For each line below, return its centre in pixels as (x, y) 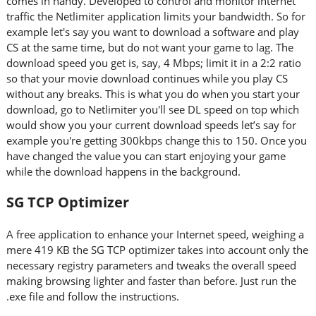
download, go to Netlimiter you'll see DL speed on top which (152, 109)
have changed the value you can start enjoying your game (146, 156)
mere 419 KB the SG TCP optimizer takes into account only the (157, 250)
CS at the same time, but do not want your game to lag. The (150, 47)
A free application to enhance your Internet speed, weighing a (155, 234)
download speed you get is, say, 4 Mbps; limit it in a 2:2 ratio (153, 63)
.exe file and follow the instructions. (92, 296)
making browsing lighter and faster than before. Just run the (151, 281)
